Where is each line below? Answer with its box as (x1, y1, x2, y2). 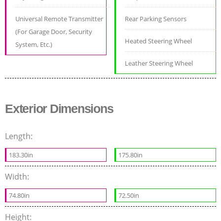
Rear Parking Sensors (125, 14, 187, 24)
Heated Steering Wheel (125, 37, 192, 46)
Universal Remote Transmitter (15, 14, 103, 24)
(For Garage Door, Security (15, 27, 92, 37)
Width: (5, 171, 31, 183)
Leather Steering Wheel (125, 59, 193, 68)
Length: (5, 131, 35, 142)
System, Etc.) (15, 40, 52, 49)
